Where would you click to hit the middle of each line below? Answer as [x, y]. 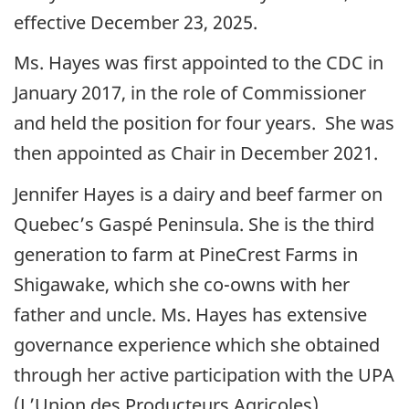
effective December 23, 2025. [136, 22]
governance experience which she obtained [197, 344]
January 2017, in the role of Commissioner [190, 93]
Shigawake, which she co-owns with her [182, 284]
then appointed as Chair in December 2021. [196, 153]
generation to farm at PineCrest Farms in [186, 254]
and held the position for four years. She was [204, 123]
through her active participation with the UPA [204, 374]
